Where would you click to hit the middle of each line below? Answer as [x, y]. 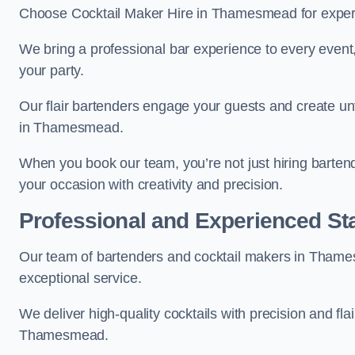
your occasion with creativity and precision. [151, 185]
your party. [52, 71]
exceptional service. [80, 278]
